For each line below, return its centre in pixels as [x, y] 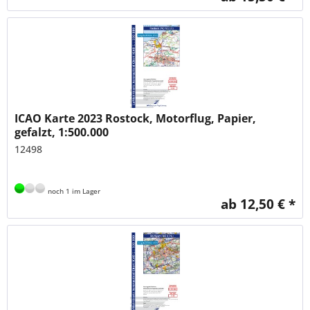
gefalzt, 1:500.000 [62, 132]
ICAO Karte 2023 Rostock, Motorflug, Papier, [136, 118]
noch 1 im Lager [73, 191]
